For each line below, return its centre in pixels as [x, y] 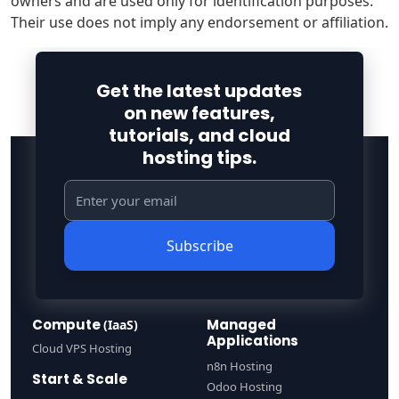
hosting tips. [199, 157]
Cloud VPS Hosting [82, 348]
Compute [68, 324]
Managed [241, 324]
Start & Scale [80, 379]
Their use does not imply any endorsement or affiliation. [199, 23]
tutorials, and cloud [199, 135]
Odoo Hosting [244, 386]
